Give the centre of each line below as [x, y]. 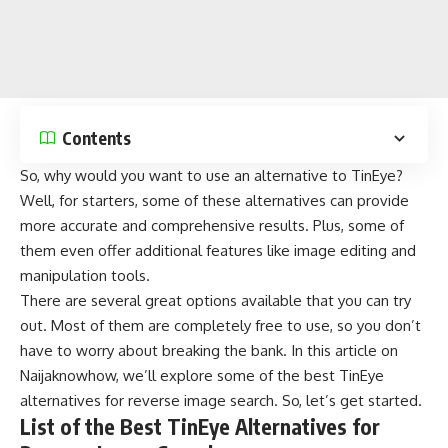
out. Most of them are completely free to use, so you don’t [220, 325]
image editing [340, 250]
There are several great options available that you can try [215, 300]
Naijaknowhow [68, 375]
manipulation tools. [85, 275]
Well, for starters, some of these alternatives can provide [214, 200]
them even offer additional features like [157, 250]
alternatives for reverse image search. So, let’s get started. [221, 400]
